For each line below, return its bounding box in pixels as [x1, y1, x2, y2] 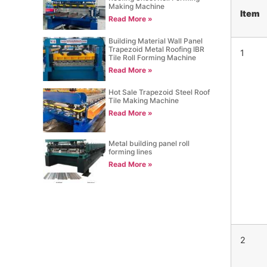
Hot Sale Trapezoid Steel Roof [108, 87, 210, 97]
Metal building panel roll [108, 138, 190, 148]
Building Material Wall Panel [108, 36, 203, 45]
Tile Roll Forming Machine [108, 52, 197, 62]
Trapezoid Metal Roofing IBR [108, 44, 205, 54]
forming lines [108, 147, 153, 156]
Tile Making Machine [108, 95, 179, 105]
